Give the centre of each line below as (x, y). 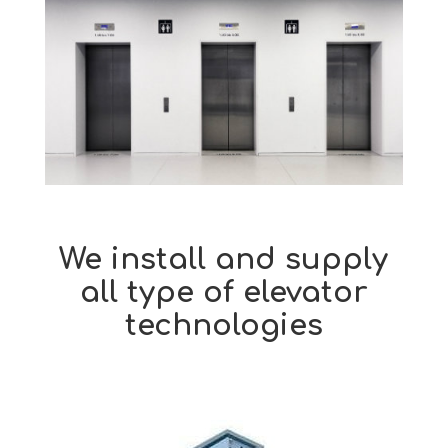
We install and (172, 260)
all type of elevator (223, 293)
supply (337, 260)
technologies (223, 326)
